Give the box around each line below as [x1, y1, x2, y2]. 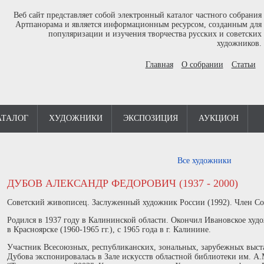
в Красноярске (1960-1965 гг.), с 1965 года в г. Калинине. [7, 225, 211, 234]
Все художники [177, 156, 232, 165]
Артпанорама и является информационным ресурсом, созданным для [15, 20, 262, 29]
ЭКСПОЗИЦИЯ [123, 114, 178, 123]
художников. [216, 39, 262, 48]
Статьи [231, 60, 256, 69]
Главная [145, 60, 173, 69]
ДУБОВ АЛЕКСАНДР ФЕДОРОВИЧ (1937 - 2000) [7, 177, 238, 189]
